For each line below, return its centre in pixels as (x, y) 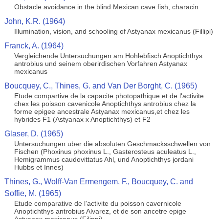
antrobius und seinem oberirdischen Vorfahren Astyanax (100, 64)
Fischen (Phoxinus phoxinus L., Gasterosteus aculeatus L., (105, 152)
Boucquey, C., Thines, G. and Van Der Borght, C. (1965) (100, 86)
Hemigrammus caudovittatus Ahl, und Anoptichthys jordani (104, 159)
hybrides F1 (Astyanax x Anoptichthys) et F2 (82, 119)
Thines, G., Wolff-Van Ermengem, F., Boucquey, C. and (99, 182)
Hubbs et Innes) (39, 167)
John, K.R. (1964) (34, 21)
